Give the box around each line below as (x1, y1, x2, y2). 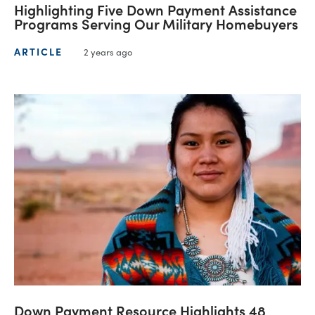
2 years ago (84, 44, 133, 58)
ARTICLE (14, 44, 63, 59)
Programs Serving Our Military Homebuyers (14, 13, 298, 33)
